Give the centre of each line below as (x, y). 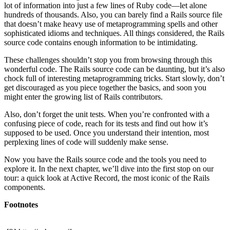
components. (25, 187)
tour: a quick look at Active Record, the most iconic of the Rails (107, 178)
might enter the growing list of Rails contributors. (83, 97)
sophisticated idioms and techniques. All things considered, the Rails (114, 33)
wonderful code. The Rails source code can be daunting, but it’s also (114, 69)
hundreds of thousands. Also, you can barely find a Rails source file (113, 14)
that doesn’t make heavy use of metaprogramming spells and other (111, 24)
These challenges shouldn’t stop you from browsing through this (108, 60)
